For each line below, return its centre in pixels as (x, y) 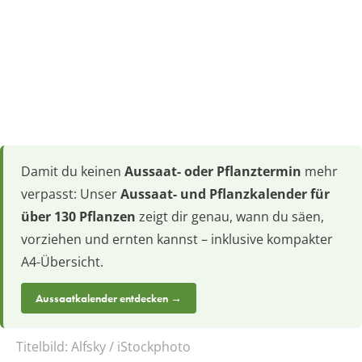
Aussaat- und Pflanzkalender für (225, 194)
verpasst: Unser (71, 194)
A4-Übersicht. (62, 262)
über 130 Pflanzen (78, 217)
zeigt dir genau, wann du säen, (230, 217)
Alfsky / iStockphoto (131, 347)
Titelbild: (44, 347)
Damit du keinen (73, 172)
